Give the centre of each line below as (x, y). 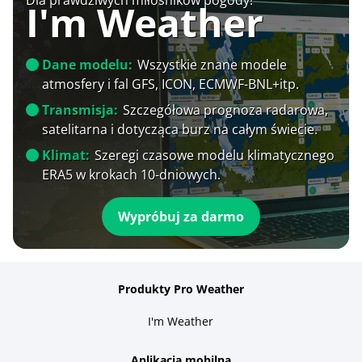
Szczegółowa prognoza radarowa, (225, 109)
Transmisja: (80, 109)
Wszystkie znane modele (212, 64)
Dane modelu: (87, 64)
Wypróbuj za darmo (181, 216)
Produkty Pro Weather (181, 288)
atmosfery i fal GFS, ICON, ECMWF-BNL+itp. (170, 84)
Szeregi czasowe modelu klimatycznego (215, 155)
